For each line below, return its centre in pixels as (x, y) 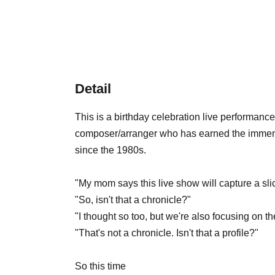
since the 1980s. (110, 150)
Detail (93, 88)
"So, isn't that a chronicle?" (133, 199)
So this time (100, 266)
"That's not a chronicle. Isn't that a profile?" (167, 233)
